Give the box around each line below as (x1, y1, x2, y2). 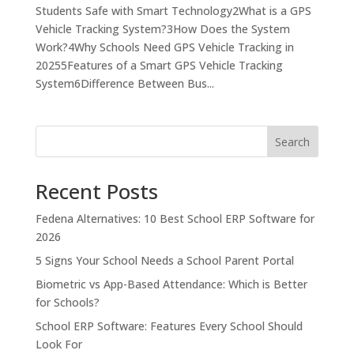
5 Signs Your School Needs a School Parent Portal (35, 252, 294, 268)
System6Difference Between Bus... (35, 75, 214, 91)
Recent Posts (35, 176, 158, 205)
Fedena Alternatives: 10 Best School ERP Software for (35, 210, 314, 226)
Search (275, 134, 311, 149)
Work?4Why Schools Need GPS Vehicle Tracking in (35, 39, 294, 55)
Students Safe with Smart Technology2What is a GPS (35, 2, 311, 18)
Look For (35, 336, 82, 352)
